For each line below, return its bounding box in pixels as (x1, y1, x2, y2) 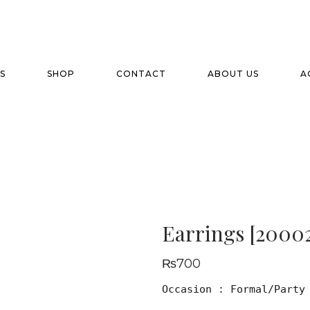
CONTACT (116, 69, 166, 79)
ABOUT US (208, 69, 259, 79)
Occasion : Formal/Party (162, 283, 305, 295)
